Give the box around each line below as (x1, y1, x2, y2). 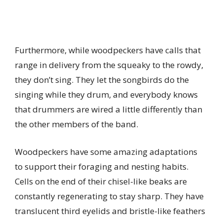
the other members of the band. (15, 118, 138, 130)
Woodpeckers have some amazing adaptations (15, 146, 197, 157)
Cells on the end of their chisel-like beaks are (15, 175, 187, 187)
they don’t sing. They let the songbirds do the (15, 74, 189, 86)
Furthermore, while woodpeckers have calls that (15, 44, 201, 56)
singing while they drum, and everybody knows (15, 89, 198, 101)
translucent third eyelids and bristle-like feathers (15, 205, 205, 217)
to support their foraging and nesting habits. (15, 160, 188, 172)
